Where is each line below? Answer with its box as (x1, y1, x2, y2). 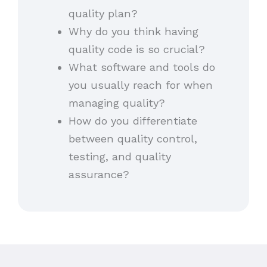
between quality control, (68, 132, 197, 145)
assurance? (68, 167, 129, 181)
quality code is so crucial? (68, 42, 212, 55)
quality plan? (68, 7, 145, 20)
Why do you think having (68, 24, 198, 38)
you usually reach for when (68, 78, 213, 91)
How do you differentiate (68, 114, 197, 127)
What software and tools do (68, 60, 215, 73)
